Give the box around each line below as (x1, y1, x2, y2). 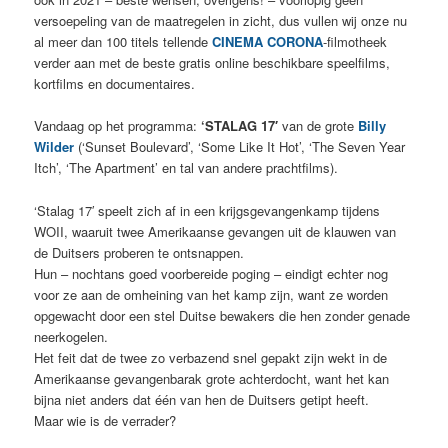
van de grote (278, 116, 359, 136)
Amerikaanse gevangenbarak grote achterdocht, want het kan (34, 368, 390, 388)
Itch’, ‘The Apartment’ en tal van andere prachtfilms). (34, 158, 339, 178)
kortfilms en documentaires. (34, 74, 196, 94)
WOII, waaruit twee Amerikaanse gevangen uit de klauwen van (34, 221, 397, 241)
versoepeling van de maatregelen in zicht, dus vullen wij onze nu (34, 11, 408, 31)
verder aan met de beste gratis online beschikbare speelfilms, (34, 53, 391, 73)
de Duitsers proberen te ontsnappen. (34, 242, 245, 262)
